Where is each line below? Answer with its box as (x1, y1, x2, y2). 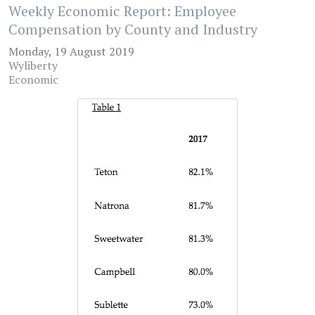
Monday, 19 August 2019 (8, 44, 134, 59)
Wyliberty (8, 58, 58, 73)
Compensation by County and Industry (8, 20, 257, 39)
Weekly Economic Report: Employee (8, 1, 236, 20)
